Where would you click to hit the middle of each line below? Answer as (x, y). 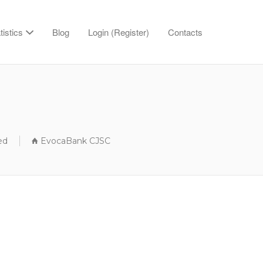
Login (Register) (119, 32)
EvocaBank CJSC (75, 141)
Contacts (185, 32)
